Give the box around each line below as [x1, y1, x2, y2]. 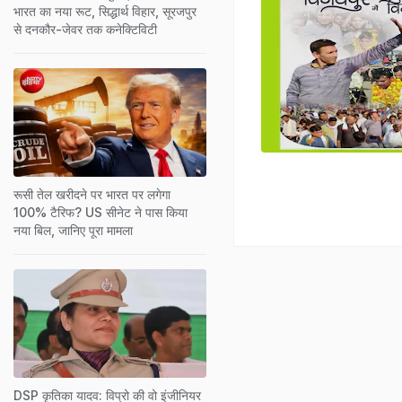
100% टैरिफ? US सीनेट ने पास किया [13, 204, 188, 220]
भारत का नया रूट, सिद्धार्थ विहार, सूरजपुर [13, 3, 197, 19]
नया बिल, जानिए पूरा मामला [13, 222, 133, 238]
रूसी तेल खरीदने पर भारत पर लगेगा [13, 186, 170, 202]
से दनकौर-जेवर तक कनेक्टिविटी [13, 21, 157, 37]
